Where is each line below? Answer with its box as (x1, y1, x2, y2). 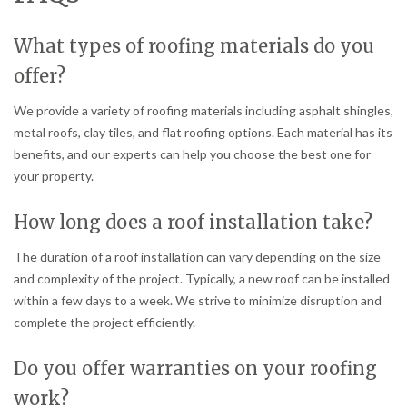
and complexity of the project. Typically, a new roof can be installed (14, 270, 390, 286)
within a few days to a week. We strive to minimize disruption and (14, 292, 382, 308)
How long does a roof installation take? (14, 210, 372, 233)
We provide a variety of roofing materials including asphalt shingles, (14, 102, 393, 118)
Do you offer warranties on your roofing (14, 356, 377, 380)
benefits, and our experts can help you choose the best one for (14, 145, 371, 162)
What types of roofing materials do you (14, 34, 374, 57)
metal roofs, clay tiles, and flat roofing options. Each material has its (14, 124, 392, 140)
